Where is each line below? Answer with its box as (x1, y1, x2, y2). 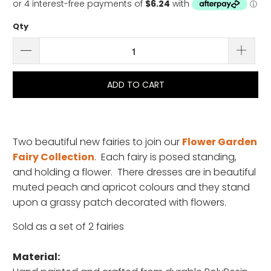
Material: (13, 250, 60, 264)
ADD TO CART (106, 79, 165, 91)
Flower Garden (182, 135, 258, 149)
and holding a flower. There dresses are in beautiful (13, 165, 256, 180)
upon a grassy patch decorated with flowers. (13, 195, 227, 210)
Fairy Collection (13, 150, 95, 165)
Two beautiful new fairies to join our (13, 135, 183, 149)
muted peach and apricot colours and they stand (13, 180, 250, 195)
